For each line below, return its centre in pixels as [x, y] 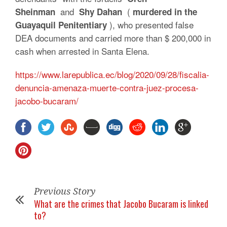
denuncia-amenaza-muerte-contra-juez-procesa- [107, 88]
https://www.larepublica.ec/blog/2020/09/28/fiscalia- [112, 74]
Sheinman [35, 12]
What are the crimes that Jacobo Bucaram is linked [121, 204]
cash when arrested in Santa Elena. [82, 51]
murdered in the [165, 12]
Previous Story [65, 192]
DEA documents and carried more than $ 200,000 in [113, 38]
